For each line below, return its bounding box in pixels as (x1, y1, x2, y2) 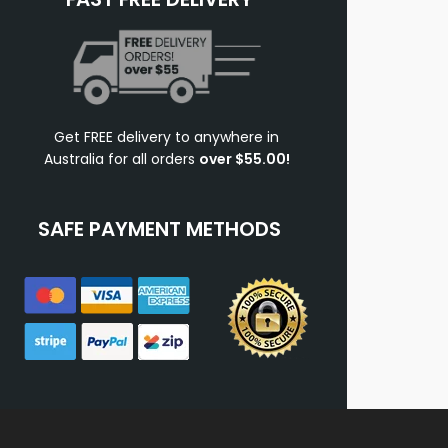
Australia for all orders (43, 149, 199, 170)
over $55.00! (198, 149, 290, 170)
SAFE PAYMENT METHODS (38, 215, 282, 244)
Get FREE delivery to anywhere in (54, 127, 280, 148)
